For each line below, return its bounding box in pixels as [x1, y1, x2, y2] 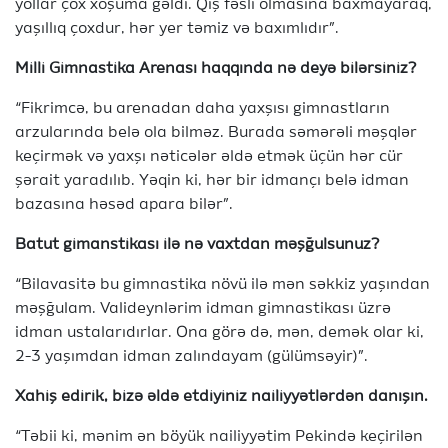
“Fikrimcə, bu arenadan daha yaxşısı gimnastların [15, 101, 390, 117]
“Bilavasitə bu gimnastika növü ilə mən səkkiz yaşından [15, 277, 430, 293]
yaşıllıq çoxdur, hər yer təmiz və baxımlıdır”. [15, 21, 339, 37]
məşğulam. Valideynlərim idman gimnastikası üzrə [15, 301, 391, 317]
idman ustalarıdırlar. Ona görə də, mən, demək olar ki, [15, 325, 424, 341]
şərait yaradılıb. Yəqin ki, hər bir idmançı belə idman [15, 173, 409, 189]
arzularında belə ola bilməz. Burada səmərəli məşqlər [15, 125, 417, 141]
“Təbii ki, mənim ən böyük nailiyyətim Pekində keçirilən [15, 429, 423, 445]
